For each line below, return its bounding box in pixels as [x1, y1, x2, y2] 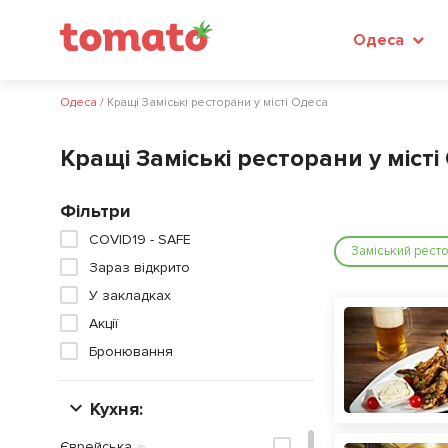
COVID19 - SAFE [89, 231, 191, 248]
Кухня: [90, 398, 143, 420]
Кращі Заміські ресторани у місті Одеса [107, 95, 328, 110]
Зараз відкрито [89, 259, 190, 276]
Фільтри [60, 200, 131, 222]
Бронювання [89, 343, 173, 360]
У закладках [89, 287, 171, 304]
